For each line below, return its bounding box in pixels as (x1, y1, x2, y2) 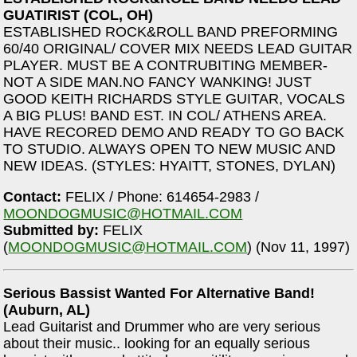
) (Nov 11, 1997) (247, 238, 351, 255)
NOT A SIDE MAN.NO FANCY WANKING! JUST (3, 74, 312, 91)
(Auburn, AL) (3, 301, 91, 318)
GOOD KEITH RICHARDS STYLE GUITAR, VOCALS (3, 91, 346, 108)
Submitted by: (3, 222, 100, 238)
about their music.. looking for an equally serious (3, 335, 311, 351)
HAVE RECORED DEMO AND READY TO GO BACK (3, 124, 345, 141)
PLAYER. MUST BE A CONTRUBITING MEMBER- (3, 57, 328, 74)
